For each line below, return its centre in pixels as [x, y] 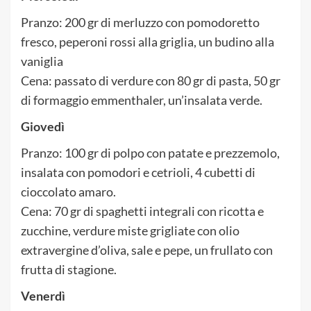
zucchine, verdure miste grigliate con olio [130, 230]
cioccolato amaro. [68, 191]
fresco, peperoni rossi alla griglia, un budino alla [148, 41]
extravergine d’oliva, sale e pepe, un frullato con [147, 250]
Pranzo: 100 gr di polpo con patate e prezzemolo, [150, 152]
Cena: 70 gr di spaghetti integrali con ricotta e [142, 211]
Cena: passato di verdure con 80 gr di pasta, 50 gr [151, 80]
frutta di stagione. [69, 269]
